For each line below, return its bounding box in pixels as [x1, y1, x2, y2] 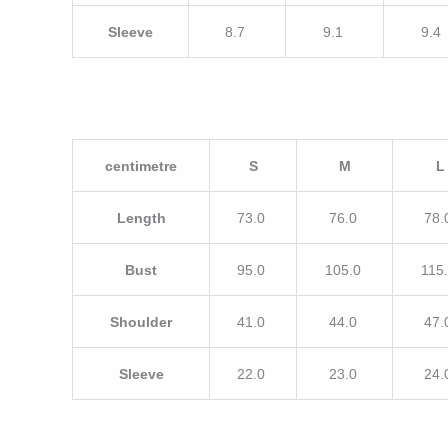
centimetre [105, 157, 177, 174]
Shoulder [110, 313, 172, 330]
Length [116, 209, 166, 226]
